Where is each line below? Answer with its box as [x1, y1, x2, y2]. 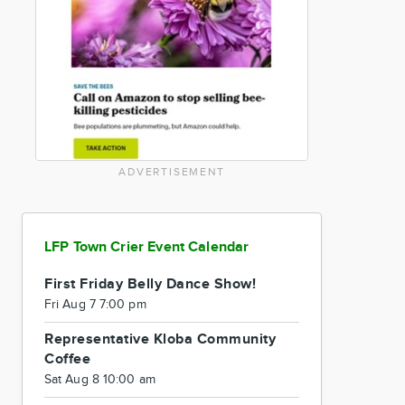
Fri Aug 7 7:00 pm [44, 297, 146, 312]
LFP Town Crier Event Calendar [44, 239, 250, 256]
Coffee [44, 351, 90, 368]
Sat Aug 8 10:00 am [44, 372, 155, 387]
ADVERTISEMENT [118, 165, 225, 178]
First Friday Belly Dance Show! [44, 276, 256, 293]
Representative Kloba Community [44, 331, 276, 348]
